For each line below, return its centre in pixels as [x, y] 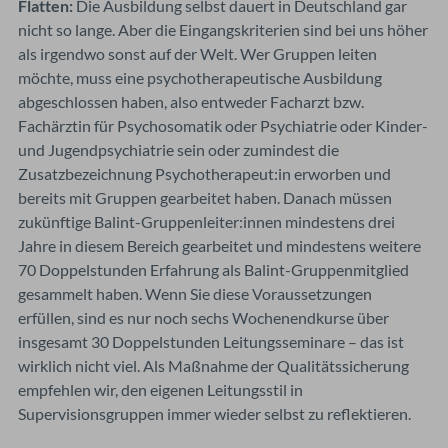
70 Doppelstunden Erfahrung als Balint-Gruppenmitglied [213, 269]
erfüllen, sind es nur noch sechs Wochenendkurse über [203, 317]
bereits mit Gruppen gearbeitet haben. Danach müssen [205, 197]
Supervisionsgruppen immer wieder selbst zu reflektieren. [214, 413]
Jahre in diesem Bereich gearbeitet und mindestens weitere [219, 245]
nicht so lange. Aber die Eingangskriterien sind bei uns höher [223, 29]
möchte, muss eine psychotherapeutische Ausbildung [200, 77]
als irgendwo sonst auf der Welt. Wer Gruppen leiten [197, 53]
